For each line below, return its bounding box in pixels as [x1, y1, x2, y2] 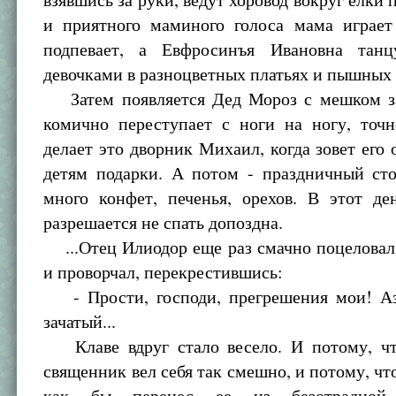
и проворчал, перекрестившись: [43, 260, 284, 284]
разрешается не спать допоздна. [43, 210, 284, 234]
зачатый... [43, 309, 117, 333]
